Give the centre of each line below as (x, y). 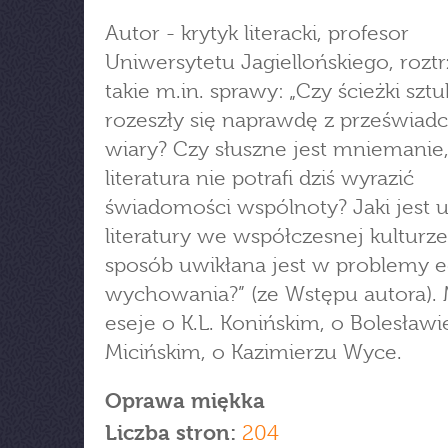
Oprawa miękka (185, 401)
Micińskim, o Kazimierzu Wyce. (253, 352)
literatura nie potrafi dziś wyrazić (259, 178)
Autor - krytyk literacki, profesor (257, 33)
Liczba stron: (170, 433)
